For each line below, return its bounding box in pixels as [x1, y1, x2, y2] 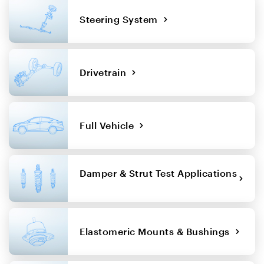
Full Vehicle [80, 119, 139, 131]
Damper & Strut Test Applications [80, 167, 237, 179]
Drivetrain [80, 66, 131, 78]
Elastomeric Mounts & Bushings [80, 225, 235, 237]
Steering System [80, 13, 163, 25]
